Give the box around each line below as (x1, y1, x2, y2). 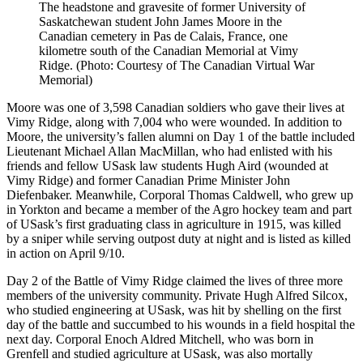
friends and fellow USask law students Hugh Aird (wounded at (6, 159, 328, 173)
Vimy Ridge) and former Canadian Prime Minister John (6, 173, 290, 188)
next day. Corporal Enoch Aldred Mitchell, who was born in (6, 332, 314, 347)
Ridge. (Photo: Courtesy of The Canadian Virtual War (39, 58, 314, 73)
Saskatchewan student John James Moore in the (39, 15, 282, 29)
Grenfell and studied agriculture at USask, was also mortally (6, 347, 313, 361)
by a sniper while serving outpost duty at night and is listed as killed (6, 232, 351, 246)
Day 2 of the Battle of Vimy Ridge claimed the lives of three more (6, 274, 343, 288)
